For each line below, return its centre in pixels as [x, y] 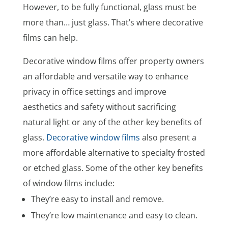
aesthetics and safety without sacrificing [99, 107]
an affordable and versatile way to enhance [105, 76]
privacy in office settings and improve [94, 91]
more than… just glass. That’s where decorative [113, 22]
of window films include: [68, 183]
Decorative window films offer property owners [113, 61]
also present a [168, 137]
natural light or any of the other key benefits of [112, 122]
